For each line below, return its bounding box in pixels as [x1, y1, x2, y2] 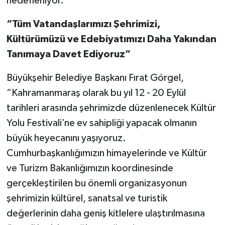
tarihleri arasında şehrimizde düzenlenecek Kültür [6, 103, 216, 114]
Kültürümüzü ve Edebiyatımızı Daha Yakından [6, 34, 216, 45]
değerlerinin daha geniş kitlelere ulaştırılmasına [6, 208, 205, 219]
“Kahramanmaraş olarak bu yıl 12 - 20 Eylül [6, 88, 186, 98]
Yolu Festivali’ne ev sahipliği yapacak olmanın [6, 118, 197, 129]
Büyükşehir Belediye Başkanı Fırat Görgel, [6, 73, 184, 83]
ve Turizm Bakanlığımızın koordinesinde [6, 163, 173, 174]
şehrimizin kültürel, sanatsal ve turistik [6, 193, 167, 204]
